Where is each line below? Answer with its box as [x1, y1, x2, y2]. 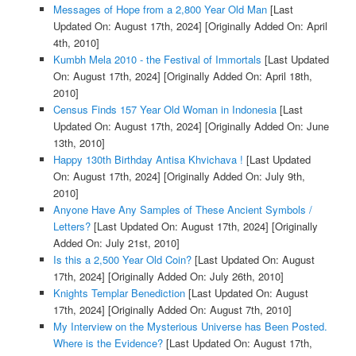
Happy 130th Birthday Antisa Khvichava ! [52, 152, 243, 168]
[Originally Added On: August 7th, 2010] [104, 302, 292, 318]
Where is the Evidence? [52, 335, 163, 351]
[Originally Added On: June [201, 118, 329, 134]
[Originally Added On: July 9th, [160, 168, 305, 184]
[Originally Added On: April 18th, [160, 68, 312, 84]
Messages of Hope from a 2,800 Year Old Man [52, 2, 267, 17]
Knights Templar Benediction [52, 285, 185, 301]
